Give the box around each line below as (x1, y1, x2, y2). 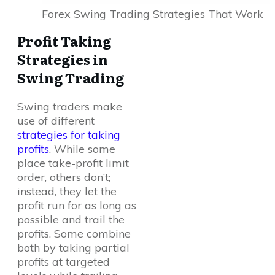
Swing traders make (17, 99, 122, 114)
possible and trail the (17, 212, 125, 227)
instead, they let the (17, 184, 117, 198)
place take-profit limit (17, 156, 129, 170)
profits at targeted (17, 255, 110, 269)
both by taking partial (17, 241, 130, 255)
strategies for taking (17, 128, 120, 142)
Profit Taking (17, 31, 111, 51)
